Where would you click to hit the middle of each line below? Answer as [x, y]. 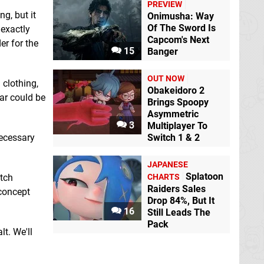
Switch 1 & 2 [174, 138]
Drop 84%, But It [181, 201]
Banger [163, 52]
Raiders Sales [176, 189]
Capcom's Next [178, 40]
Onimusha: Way [181, 16]
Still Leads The [179, 213]
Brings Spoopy [178, 103]
